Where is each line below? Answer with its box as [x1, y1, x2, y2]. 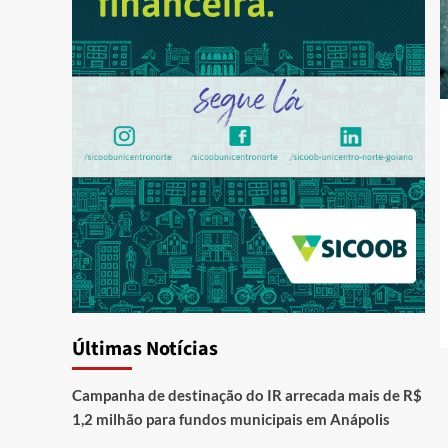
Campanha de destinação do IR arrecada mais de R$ [72, 385, 422, 404]
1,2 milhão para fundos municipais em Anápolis [72, 409, 390, 428]
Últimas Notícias [72, 334, 218, 363]
